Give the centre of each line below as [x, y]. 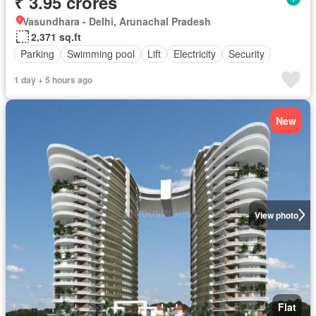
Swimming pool [101, 54]
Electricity [195, 54]
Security [247, 54]
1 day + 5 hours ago [53, 79]
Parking [37, 54]
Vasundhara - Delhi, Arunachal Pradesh [117, 21]
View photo [276, 215]
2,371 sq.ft [56, 36]
